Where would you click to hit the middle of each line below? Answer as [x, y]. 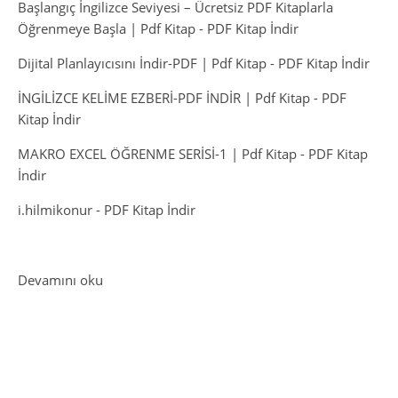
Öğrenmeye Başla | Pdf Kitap [107, 29]
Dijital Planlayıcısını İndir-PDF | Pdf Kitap [142, 64]
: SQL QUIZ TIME [153, 279]
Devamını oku [60, 280]
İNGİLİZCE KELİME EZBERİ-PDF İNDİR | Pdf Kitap [164, 98]
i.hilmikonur [55, 210]
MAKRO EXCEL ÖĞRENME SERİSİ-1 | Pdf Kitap [157, 154]
